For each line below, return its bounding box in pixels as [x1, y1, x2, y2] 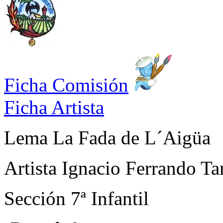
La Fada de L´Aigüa [53, 126, 211, 148]
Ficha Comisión [4, 74, 128, 96]
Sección [4, 187, 71, 209]
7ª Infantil [71, 187, 149, 209]
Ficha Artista [4, 96, 104, 118]
